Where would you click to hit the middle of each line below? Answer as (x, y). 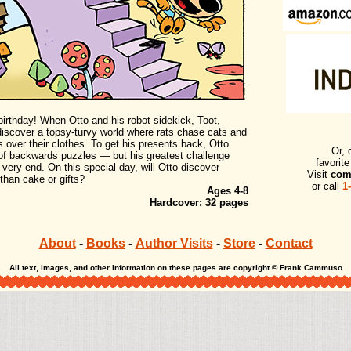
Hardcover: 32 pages (199, 203)
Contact (289, 243)
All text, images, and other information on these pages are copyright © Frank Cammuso (175, 268)
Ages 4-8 (227, 191)
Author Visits (174, 243)
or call (327, 186)
